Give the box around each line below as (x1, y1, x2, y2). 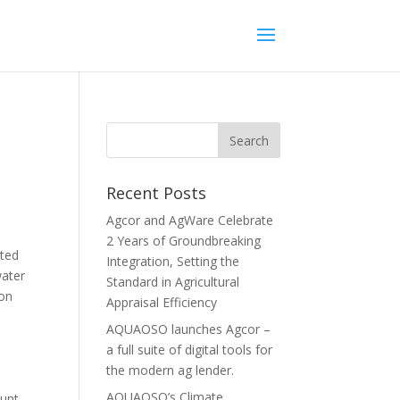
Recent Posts (106, 182, 207, 204)
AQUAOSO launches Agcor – (106, 321, 271, 337)
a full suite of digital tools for (106, 341, 273, 358)
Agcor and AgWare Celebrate (106, 212, 274, 229)
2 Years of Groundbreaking (106, 232, 262, 249)
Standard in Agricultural (106, 273, 240, 290)
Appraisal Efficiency (106, 294, 218, 311)
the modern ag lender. (106, 362, 235, 379)
